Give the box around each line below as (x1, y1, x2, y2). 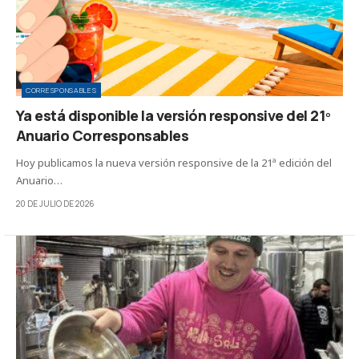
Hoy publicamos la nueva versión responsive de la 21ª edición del (16, 155, 332, 171)
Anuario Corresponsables (16, 126, 189, 146)
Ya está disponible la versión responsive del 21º (16, 106, 331, 126)
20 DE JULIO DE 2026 (16, 198, 95, 210)
